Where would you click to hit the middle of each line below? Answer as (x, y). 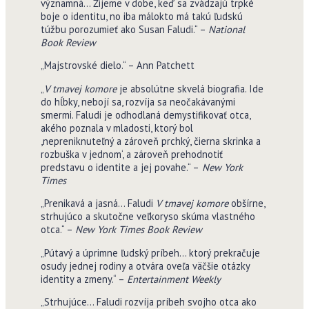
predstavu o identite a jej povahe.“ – (120, 167)
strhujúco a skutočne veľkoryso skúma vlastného (148, 217)
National (226, 29)
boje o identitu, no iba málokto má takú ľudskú (141, 16)
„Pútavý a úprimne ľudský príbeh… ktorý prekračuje (150, 252)
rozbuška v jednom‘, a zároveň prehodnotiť (131, 154)
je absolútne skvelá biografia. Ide (190, 88)
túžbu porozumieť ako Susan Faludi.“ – (124, 29)
